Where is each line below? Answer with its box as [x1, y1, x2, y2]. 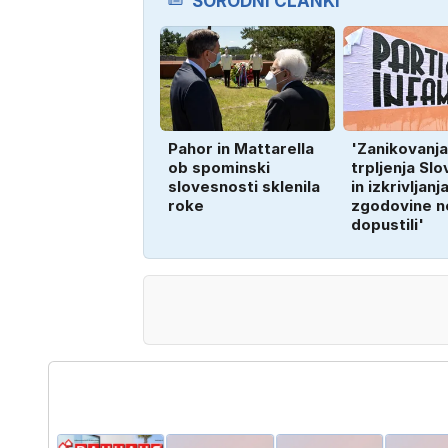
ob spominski [167, 157, 270, 177]
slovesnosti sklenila [167, 176, 320, 196]
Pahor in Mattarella [167, 138, 314, 158]
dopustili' [350, 214, 424, 234]
